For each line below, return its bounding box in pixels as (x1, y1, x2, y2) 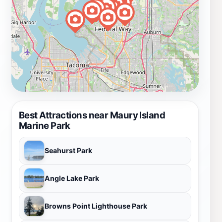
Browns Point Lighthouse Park (45, 201, 147, 210)
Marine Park (19, 119, 70, 131)
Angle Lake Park (45, 173, 99, 182)
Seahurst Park (45, 146, 92, 155)
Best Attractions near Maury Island (19, 109, 166, 120)
